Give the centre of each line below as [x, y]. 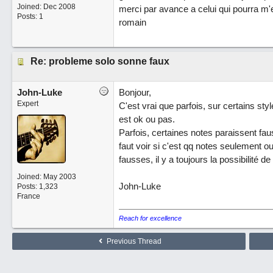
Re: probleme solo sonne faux [100, 61]
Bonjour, [135, 92]
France [28, 196]
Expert [27, 104]
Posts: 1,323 [37, 186]
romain [132, 22]
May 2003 [59, 177]
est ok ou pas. [147, 119]
